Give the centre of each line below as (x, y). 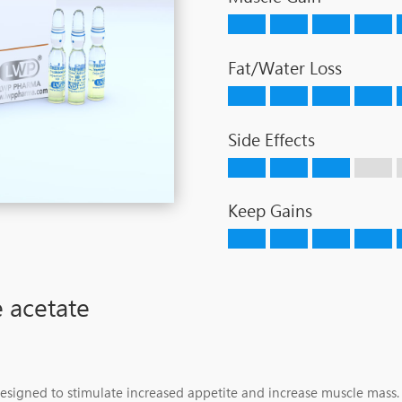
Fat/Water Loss (284, 69)
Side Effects (271, 140)
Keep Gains (270, 212)
